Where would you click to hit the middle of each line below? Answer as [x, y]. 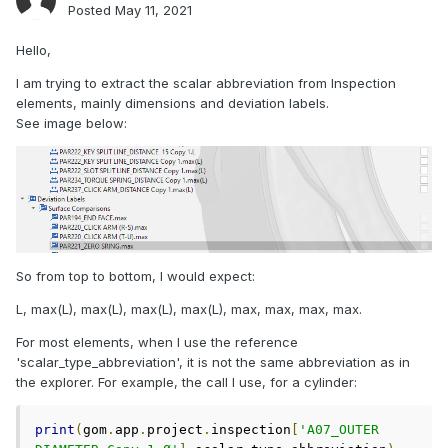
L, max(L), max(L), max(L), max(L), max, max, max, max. [191, 308]
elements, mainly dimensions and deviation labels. [174, 103]
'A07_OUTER [339, 429]
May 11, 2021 [153, 10]
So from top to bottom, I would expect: [137, 275]
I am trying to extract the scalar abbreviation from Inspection [206, 83]
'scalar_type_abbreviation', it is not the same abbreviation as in [213, 361]
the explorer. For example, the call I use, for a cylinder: [188, 381]
